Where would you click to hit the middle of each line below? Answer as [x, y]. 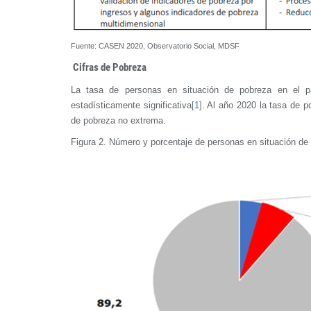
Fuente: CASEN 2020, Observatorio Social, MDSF [155, 45]
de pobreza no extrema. [118, 120]
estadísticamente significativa [131, 105]
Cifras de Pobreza [109, 67]
